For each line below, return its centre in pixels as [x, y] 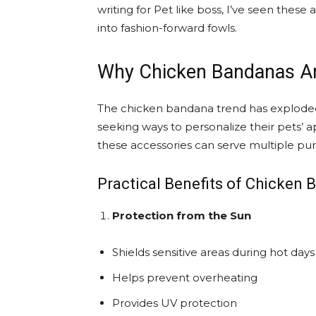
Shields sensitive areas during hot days [213, 252]
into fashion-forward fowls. [167, 28]
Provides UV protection [175, 303]
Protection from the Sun [182, 215]
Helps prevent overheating [185, 278]
